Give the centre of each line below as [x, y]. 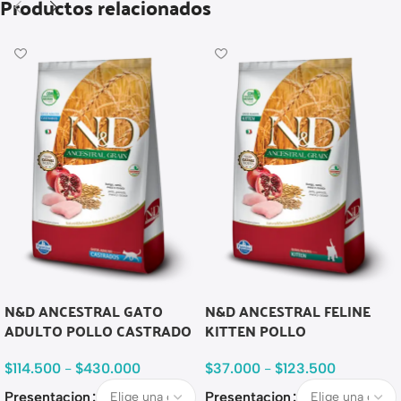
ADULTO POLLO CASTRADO [98, 330]
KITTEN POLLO [256, 330]
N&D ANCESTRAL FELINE [288, 311]
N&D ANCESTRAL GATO [84, 311]
